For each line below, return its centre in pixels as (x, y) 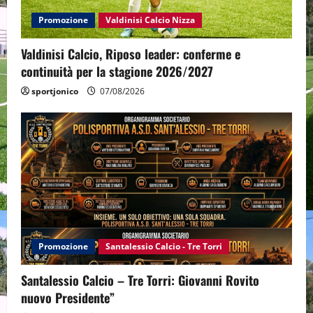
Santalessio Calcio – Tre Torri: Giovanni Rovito (140, 280)
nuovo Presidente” (68, 297)
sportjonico (55, 91)
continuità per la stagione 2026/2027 (117, 71)
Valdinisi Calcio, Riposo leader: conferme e (131, 53)
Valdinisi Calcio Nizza (150, 20)
